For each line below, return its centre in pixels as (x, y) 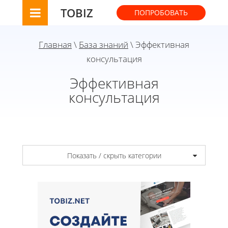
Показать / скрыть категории (114, 155)
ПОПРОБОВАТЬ (161, 12)
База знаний (104, 45)
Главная (55, 45)
